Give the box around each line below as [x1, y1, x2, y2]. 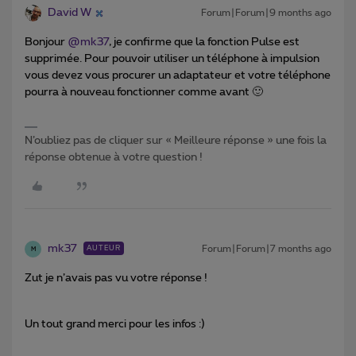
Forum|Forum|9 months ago [201, 8, 331, 18]
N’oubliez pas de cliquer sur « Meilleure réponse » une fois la [25, 135, 327, 147]
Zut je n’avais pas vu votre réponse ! [25, 273, 210, 284]
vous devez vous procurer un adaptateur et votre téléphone [25, 70, 331, 82]
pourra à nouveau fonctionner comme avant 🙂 [25, 87, 263, 99]
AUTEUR [87, 245, 121, 253]
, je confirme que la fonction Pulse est [109, 37, 300, 48]
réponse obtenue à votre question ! [25, 152, 203, 164]
